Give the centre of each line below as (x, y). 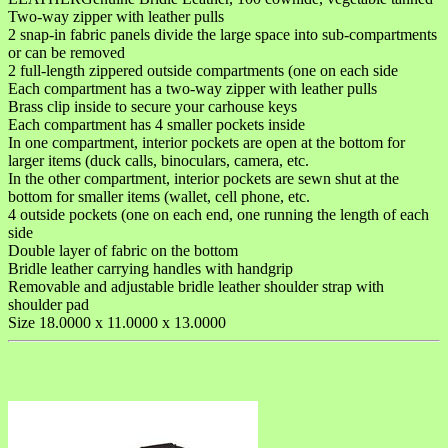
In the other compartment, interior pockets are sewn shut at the (203, 178)
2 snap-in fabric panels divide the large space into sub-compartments (222, 34)
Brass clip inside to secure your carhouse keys (152, 106)
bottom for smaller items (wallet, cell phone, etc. (159, 196)
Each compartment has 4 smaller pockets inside (156, 124)
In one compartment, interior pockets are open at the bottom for (206, 142)
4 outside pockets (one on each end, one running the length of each (218, 214)
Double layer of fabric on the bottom (123, 250)
